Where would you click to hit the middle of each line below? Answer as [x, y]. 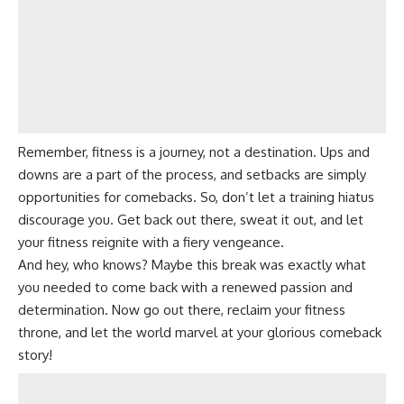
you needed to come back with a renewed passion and [185, 287]
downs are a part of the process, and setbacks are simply [192, 174]
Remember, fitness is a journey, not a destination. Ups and [194, 152]
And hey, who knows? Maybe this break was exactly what [192, 265]
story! [35, 355]
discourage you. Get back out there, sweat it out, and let [191, 220]
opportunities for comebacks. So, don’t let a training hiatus [196, 197]
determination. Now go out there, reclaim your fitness [182, 310]
